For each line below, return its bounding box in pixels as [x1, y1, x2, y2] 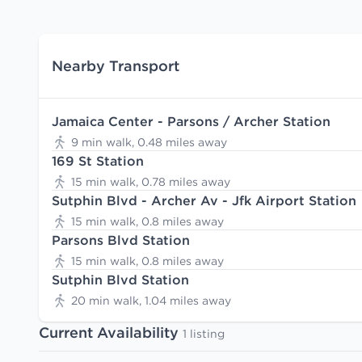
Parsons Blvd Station [52, 232, 190, 248]
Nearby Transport [52, 56, 179, 75]
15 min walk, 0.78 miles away [71, 175, 230, 189]
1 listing [183, 326, 225, 341]
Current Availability [39, 323, 183, 342]
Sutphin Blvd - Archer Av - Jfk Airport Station [52, 192, 356, 208]
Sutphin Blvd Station [52, 271, 189, 288]
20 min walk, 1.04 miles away [71, 293, 231, 308]
